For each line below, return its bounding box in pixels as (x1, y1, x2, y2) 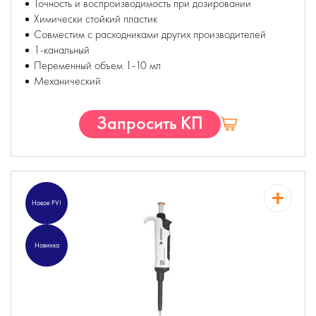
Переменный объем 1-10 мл (34, 58, 161, 73)
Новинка (34, 241, 59, 250)
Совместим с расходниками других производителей (34, 27, 266, 42)
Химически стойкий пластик (34, 11, 157, 26)
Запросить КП (96, 111, 203, 135)
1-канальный (34, 42, 90, 57)
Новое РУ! (32, 198, 61, 207)
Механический (34, 73, 101, 88)
